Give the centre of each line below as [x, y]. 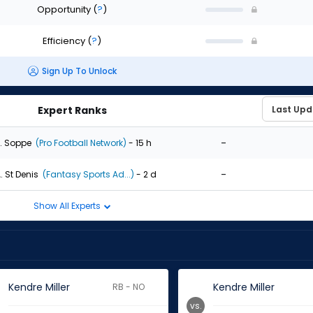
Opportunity [65, 9]
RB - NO [129, 287]
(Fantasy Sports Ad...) [87, 174]
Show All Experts [68, 205]
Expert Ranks [72, 110]
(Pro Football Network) [80, 143]
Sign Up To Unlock [79, 71]
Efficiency [65, 41]
